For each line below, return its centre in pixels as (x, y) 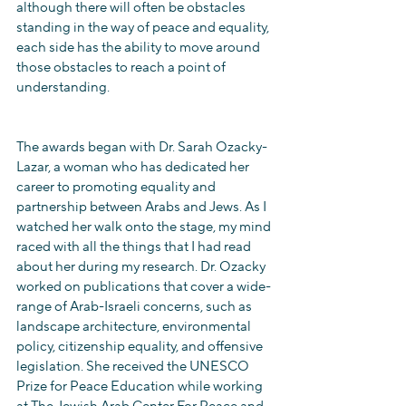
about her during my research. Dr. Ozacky (142, 267)
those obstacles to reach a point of (122, 68)
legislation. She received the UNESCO (134, 367)
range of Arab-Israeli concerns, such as (135, 307)
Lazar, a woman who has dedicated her (134, 167)
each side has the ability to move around (140, 48)
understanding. (63, 87)
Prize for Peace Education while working (141, 387)
